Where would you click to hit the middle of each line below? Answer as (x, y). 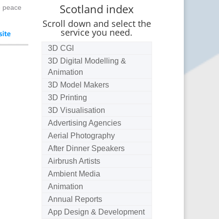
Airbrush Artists (74, 161)
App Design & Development (97, 212)
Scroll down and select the (97, 23)
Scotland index (97, 9)
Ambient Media (74, 174)
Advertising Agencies (85, 123)
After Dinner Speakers (87, 148)
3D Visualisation (77, 110)
